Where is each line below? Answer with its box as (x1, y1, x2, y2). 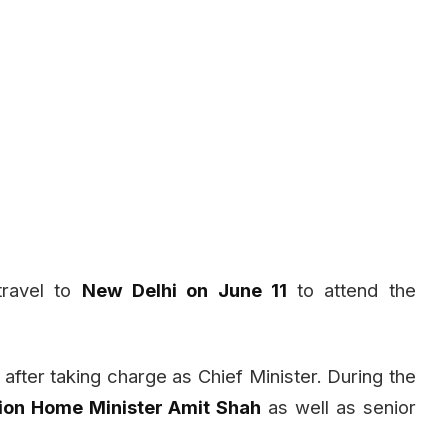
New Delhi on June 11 (81, 278, 287, 301)
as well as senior (261, 395, 416, 418)
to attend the (286, 278, 416, 301)
